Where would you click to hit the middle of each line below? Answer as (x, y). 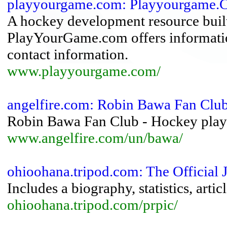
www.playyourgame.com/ (84, 71)
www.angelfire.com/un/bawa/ (95, 138)
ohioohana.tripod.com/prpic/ (92, 205)
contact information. (68, 54)
